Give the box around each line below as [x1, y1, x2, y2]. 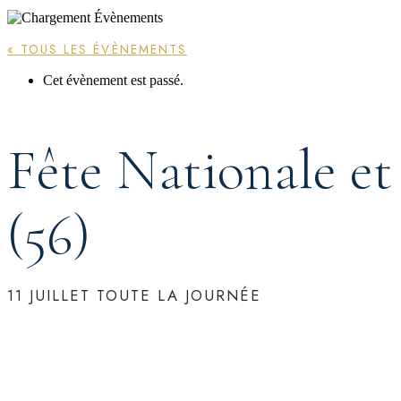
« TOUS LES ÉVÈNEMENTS [7, 40, 187, 59]
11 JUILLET [7, 285, 98, 307]
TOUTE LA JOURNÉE [97, 285, 262, 307]
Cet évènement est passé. [43, 73, 183, 89]
